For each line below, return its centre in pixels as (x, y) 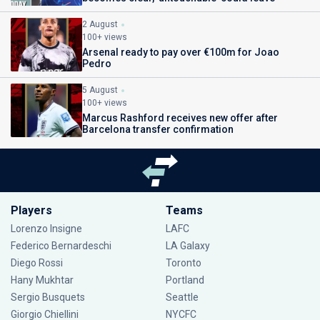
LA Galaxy (187, 246)
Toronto (183, 263)
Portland (185, 280)
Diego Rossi (37, 263)
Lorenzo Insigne (46, 229)
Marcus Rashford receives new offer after (180, 118)
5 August (100, 90)
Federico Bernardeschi (61, 246)
